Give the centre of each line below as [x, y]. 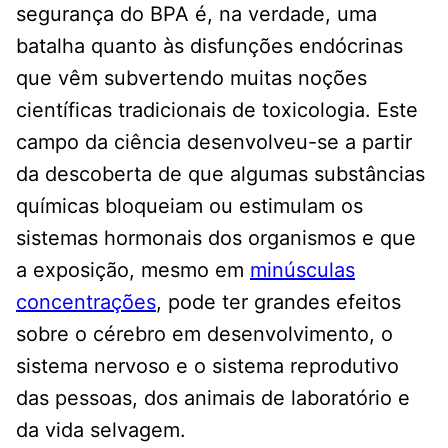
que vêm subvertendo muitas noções [191, 77]
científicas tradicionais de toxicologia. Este [217, 109]
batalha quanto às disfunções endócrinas [209, 45]
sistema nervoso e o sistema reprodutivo [207, 365]
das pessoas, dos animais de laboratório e [213, 397]
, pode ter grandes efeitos [278, 301]
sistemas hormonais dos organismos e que [216, 237]
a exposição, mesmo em [133, 269]
